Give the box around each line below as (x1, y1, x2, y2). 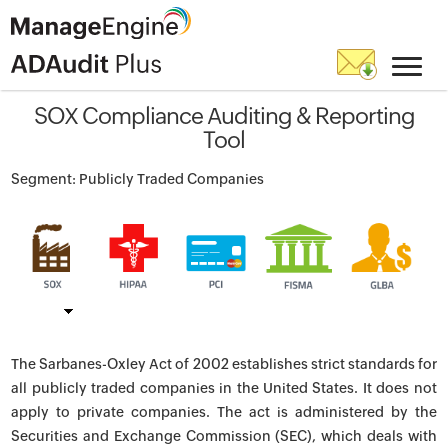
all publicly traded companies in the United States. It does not (11, 380, 437, 396)
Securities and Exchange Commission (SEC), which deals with (11, 428, 437, 444)
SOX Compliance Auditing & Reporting (33, 103, 415, 129)
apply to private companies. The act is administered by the (11, 404, 437, 420)
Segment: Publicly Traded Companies (11, 171, 265, 187)
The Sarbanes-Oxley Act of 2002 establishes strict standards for (11, 356, 437, 372)
